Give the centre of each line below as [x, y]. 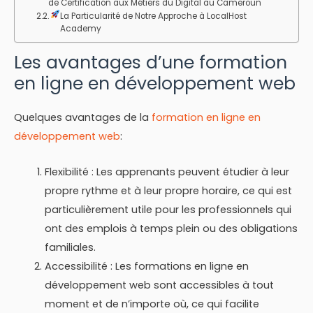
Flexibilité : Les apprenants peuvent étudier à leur [167, 172]
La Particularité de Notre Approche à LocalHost [153, 16]
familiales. [70, 247]
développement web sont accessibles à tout [159, 285]
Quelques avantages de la [83, 118]
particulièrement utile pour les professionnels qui [168, 209]
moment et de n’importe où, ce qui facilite [152, 304]
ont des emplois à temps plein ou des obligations [171, 228]
